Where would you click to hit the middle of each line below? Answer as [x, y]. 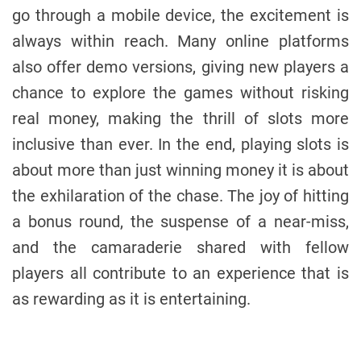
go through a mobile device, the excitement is [180, 15]
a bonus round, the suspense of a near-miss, [180, 221]
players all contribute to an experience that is [180, 273]
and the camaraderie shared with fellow [180, 247]
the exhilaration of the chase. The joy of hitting [180, 195]
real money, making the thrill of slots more [180, 118]
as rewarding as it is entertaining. [131, 299]
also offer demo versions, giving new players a [180, 66]
